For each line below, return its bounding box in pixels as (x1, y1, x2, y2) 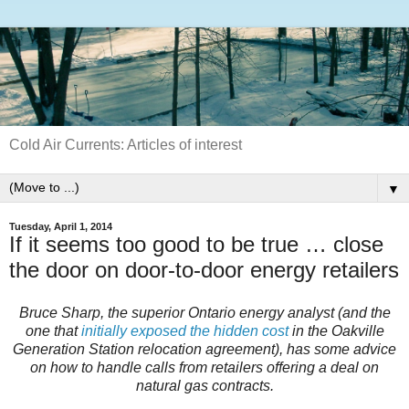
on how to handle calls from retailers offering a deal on (30, 360, 379, 376)
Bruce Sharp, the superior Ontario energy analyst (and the (18, 305, 391, 321)
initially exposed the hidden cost (80, 323, 288, 340)
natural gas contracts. (135, 378, 274, 394)
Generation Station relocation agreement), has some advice (13, 341, 396, 358)
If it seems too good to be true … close (9, 231, 383, 257)
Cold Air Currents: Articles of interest (9, 136, 242, 152)
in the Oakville (288, 323, 384, 340)
